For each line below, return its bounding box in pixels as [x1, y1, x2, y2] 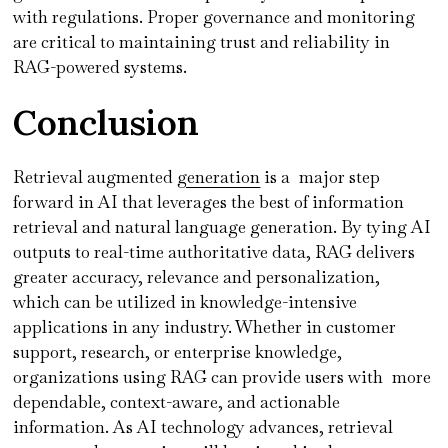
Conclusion [13, 99, 200, 145]
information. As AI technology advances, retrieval [13, 415, 394, 438]
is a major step [260, 165, 381, 188]
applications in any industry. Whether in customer [13, 315, 397, 338]
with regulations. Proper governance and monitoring [13, 5, 416, 28]
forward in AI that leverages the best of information [13, 190, 405, 213]
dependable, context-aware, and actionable [13, 390, 341, 413]
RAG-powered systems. [13, 55, 188, 78]
